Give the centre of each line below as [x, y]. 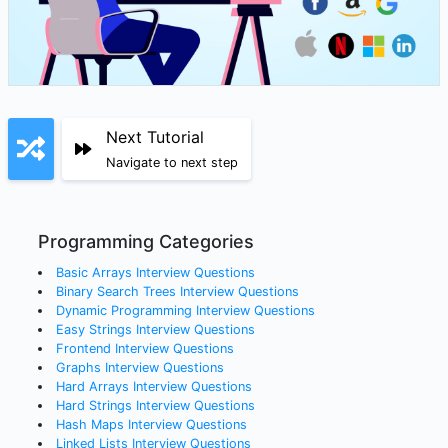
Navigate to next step [172, 163]
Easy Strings [93, 330]
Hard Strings [93, 406]
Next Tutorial [155, 137]
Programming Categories [146, 242]
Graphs [78, 368]
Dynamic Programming [123, 311]
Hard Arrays [92, 387]
